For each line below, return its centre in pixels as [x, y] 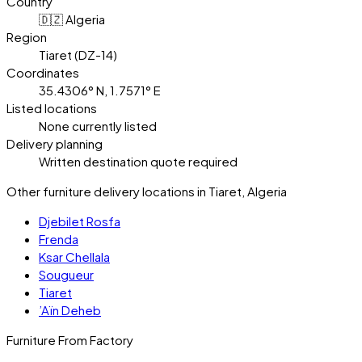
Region [27, 36]
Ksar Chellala [74, 256]
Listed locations [52, 107]
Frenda [59, 238]
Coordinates [43, 72]
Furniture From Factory [70, 339]
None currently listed [98, 125]
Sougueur [66, 274]
